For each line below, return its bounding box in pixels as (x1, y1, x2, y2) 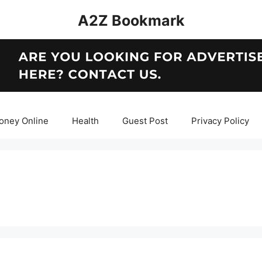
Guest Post (122, 115, 168, 126)
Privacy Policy (191, 115, 250, 126)
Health (72, 115, 99, 126)
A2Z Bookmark (77, 12, 185, 29)
